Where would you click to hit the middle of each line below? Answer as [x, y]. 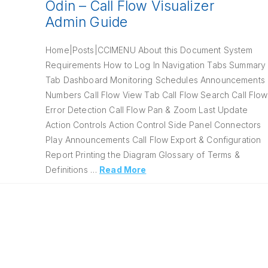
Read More [123, 170]
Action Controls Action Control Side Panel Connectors [153, 125]
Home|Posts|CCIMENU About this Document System [149, 50]
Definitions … [73, 170]
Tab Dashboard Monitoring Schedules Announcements [155, 80]
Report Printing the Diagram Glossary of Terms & [143, 155]
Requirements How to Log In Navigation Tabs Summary [156, 65]
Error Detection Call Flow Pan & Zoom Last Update [147, 110]
